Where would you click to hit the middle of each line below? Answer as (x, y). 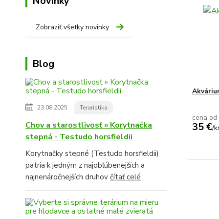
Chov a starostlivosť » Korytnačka (89, 125)
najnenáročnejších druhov (68, 177)
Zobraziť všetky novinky (72, 27)
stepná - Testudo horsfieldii (79, 137)
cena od (204, 118)
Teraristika (94, 108)
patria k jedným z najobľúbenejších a (85, 165)
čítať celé (125, 177)
